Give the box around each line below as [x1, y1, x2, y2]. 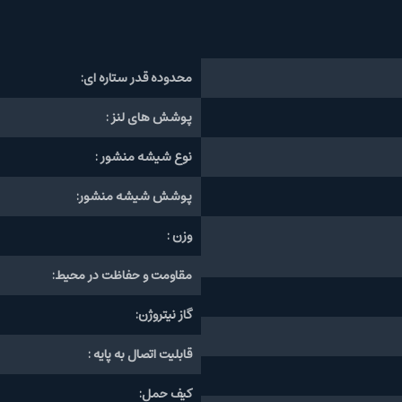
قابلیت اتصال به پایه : [88, 343, 192, 365]
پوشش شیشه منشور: [76, 185, 192, 207]
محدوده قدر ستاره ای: [81, 66, 192, 89]
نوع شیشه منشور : [95, 145, 192, 168]
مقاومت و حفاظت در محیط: [52, 264, 192, 286]
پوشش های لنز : [106, 106, 192, 128]
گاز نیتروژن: [135, 303, 192, 326]
